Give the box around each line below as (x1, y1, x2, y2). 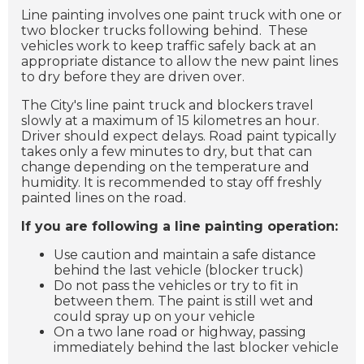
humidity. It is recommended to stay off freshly (21, 174, 322, 190)
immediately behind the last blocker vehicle (54, 339, 339, 355)
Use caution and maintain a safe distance (54, 246, 316, 262)
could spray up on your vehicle (54, 308, 255, 324)
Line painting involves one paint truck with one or (21, 6, 342, 23)
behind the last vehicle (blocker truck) (54, 262, 304, 278)
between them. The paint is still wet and (54, 292, 314, 309)
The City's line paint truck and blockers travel (21, 97, 314, 113)
